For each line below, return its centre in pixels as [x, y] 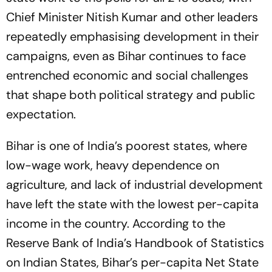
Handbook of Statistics [199, 243]
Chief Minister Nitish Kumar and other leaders [132, 17]
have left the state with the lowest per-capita [132, 204]
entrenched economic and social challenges [127, 75]
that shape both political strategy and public [131, 95]
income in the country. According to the [116, 223]
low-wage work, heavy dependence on [113, 165]
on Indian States [51, 262]
